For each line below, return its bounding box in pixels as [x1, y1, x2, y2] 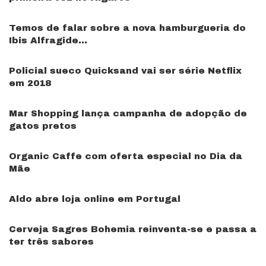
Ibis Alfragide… [9, 36, 87, 46]
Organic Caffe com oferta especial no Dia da [9, 151, 242, 161]
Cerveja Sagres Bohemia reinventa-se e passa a [9, 224, 256, 235]
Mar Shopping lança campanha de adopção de [9, 109, 247, 119]
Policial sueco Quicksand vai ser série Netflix [9, 66, 242, 76]
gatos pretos [9, 121, 77, 131]
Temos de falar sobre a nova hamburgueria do [9, 23, 246, 33]
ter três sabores [9, 237, 94, 247]
